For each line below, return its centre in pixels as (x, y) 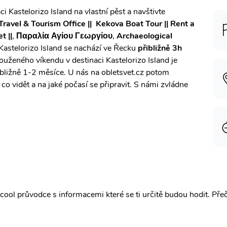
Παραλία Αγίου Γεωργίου (64, 36)
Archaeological (144, 36)
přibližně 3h (160, 48)
